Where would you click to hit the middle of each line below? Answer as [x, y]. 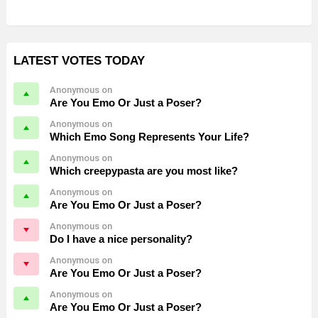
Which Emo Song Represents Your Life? [149, 136]
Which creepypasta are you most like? [144, 170]
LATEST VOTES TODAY [79, 60]
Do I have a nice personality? [121, 238]
